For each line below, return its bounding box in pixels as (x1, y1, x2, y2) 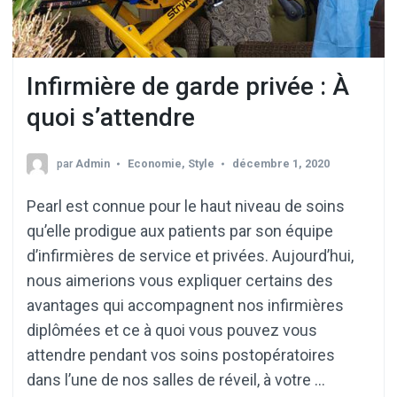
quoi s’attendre (27, 102, 195, 132)
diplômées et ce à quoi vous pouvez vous (27, 320, 317, 339)
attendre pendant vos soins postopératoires (27, 345, 335, 364)
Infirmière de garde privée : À (27, 71, 349, 101)
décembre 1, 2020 (232, 156, 330, 170)
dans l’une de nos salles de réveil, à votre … (27, 370, 325, 389)
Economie (128, 156, 182, 170)
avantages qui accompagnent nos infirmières (27, 295, 344, 315)
